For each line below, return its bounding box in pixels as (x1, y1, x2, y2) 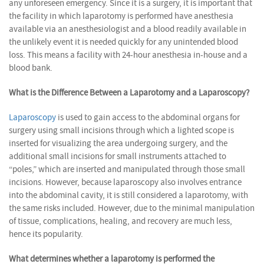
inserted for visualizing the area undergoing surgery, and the (9, 137, 227, 149)
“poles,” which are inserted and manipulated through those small (9, 163, 245, 175)
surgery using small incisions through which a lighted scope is (9, 124, 234, 136)
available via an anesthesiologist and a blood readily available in (9, 23, 246, 35)
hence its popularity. (9, 228, 83, 240)
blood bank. (9, 62, 52, 74)
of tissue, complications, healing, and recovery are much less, (9, 215, 232, 227)
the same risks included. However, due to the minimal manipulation (9, 202, 255, 214)
